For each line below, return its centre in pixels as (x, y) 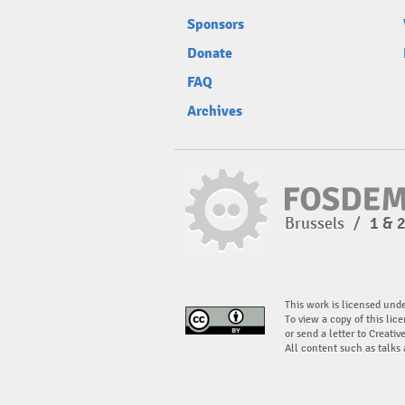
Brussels (316, 224)
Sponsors (216, 25)
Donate (210, 54)
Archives (215, 112)
